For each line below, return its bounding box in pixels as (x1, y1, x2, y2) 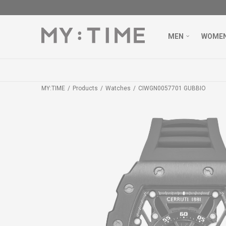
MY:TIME (41, 85, 65, 92)
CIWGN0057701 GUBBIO (138, 85, 206, 92)
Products (73, 85, 98, 92)
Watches (105, 85, 131, 92)
